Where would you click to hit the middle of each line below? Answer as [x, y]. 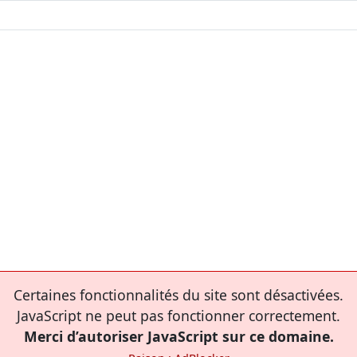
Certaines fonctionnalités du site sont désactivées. [178, 294]
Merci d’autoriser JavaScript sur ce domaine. [178, 336]
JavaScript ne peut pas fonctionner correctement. [178, 315]
